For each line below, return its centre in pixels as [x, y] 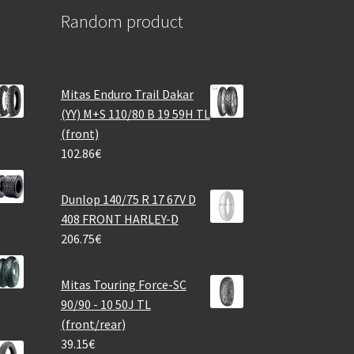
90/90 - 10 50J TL [105, 304]
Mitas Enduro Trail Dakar [127, 94]
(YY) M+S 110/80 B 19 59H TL [135, 113]
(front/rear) [93, 324]
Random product [122, 21]
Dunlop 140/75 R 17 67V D [128, 199]
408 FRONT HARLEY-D [119, 218]
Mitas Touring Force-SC [123, 284]
